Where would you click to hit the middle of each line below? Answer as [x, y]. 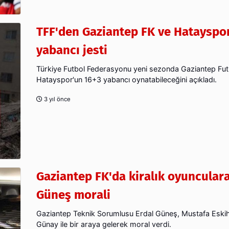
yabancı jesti [72, 50]
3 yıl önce [56, 99]
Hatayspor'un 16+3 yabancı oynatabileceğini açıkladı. [127, 79]
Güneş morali [73, 194]
